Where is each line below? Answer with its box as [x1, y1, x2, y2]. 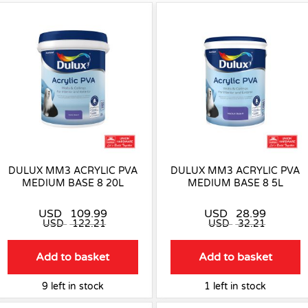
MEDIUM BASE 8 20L [21, 177, 124, 190]
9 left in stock [41, 280, 104, 293]
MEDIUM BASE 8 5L [187, 177, 283, 190]
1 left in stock [204, 280, 267, 293]
